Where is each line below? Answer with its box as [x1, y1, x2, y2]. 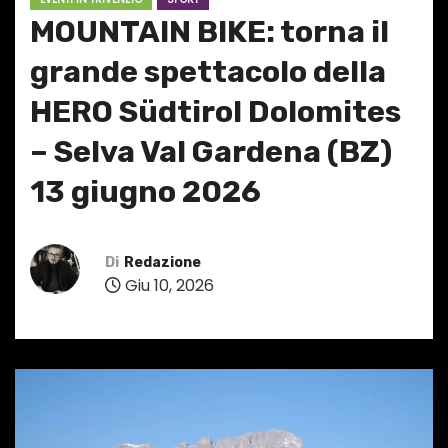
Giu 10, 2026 [121, 273, 214, 297]
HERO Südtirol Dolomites [30, 94, 401, 131]
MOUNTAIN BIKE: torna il [30, 14, 389, 51]
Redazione [124, 253, 201, 271]
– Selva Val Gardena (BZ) [30, 134, 392, 171]
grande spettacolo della [30, 54, 386, 91]
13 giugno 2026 [30, 174, 261, 211]
